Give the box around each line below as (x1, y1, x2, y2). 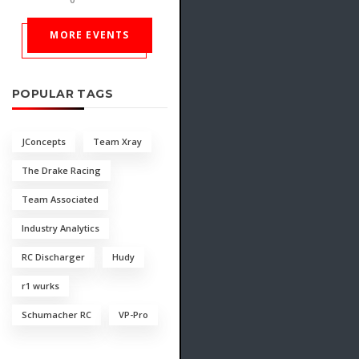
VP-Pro (119, 309, 148, 321)
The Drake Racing (22, 164, 101, 177)
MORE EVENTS (50, 28, 130, 42)
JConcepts (22, 135, 66, 148)
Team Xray (93, 135, 142, 148)
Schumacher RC (22, 309, 91, 321)
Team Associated (22, 193, 99, 206)
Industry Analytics (22, 222, 99, 235)
